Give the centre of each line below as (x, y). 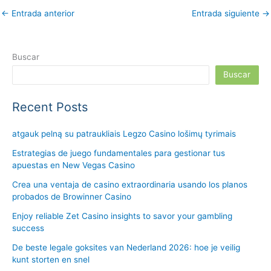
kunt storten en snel (51, 260)
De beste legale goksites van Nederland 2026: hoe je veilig (126, 248)
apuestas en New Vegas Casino (73, 165)
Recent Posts (50, 107)
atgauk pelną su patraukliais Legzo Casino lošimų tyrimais (124, 134)
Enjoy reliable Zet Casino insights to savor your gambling (122, 216)
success (28, 228)
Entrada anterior (42, 13)
